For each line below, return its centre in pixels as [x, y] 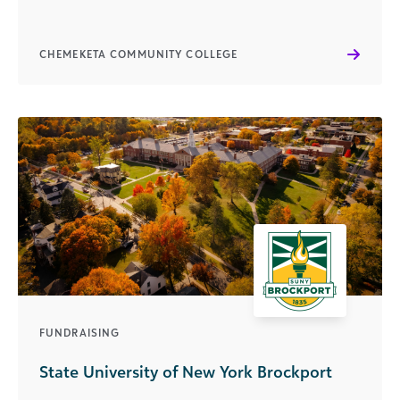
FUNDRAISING [80, 333]
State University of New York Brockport [186, 371]
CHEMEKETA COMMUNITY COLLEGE [139, 54]
